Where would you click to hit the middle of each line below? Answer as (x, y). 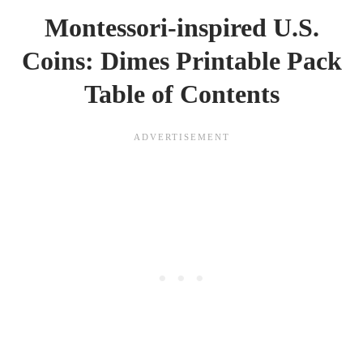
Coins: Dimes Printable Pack (181, 61)
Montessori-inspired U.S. (181, 28)
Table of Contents (181, 94)
